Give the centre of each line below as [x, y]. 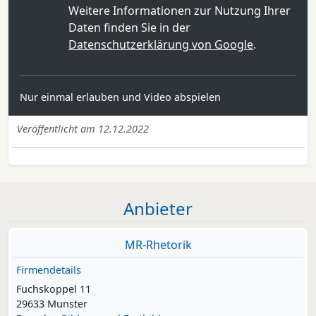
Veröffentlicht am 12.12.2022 [83, 129]
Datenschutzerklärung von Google [161, 44]
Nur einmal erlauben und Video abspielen [120, 97]
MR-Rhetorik [158, 245]
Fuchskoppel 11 [54, 289]
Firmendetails [49, 270]
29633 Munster [52, 304]
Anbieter [158, 209]
